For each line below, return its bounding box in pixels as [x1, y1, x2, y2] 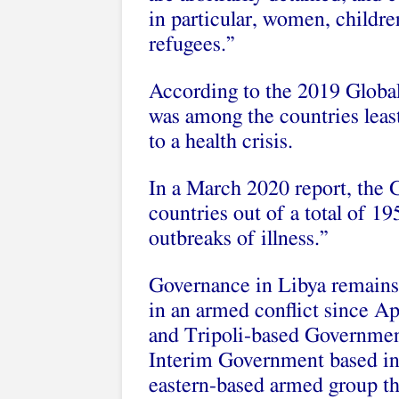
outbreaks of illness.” [149, 228, 329, 249]
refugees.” [149, 34, 235, 55]
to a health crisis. [149, 131, 293, 152]
